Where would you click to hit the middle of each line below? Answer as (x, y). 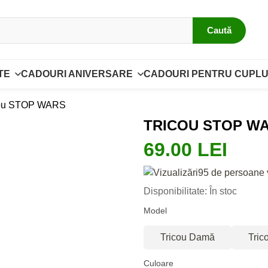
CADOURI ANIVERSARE (77, 74)
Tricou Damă (188, 237)
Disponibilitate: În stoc (190, 191)
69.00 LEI (185, 150)
